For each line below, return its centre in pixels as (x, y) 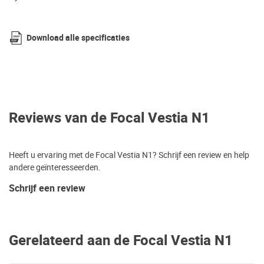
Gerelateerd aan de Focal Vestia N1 (121, 240)
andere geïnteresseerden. (55, 167)
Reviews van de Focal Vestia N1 (109, 118)
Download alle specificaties (78, 38)
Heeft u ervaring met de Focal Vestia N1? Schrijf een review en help (129, 155)
